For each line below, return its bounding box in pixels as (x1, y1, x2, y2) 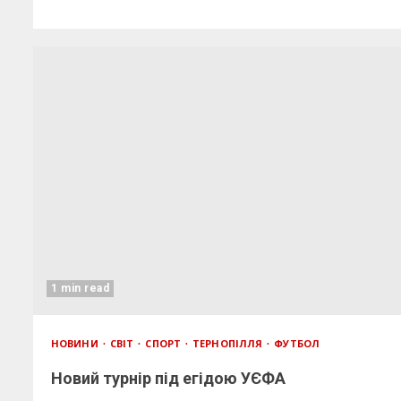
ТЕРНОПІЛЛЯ (192, 337, 266, 350)
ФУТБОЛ (274, 337, 320, 350)
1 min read (51, 282, 109, 294)
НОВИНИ (51, 337, 101, 350)
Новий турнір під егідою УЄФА (51, 369, 286, 388)
